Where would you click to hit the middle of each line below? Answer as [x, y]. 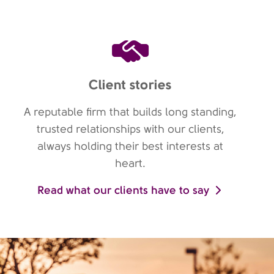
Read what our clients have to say [124, 190]
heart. [131, 163]
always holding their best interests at [131, 146]
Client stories [131, 84]
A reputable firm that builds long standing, [131, 112]
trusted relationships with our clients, [130, 129]
